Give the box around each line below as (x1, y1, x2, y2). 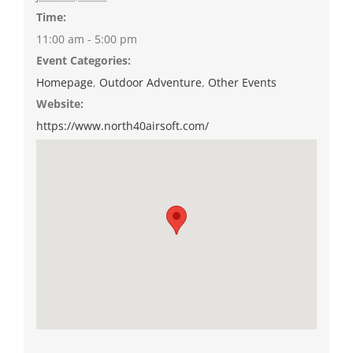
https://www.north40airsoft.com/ (35, 118, 209, 134)
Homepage (35, 75, 93, 91)
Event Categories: (35, 53, 131, 69)
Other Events (207, 75, 277, 91)
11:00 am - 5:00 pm (35, 32, 137, 47)
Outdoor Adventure (98, 75, 202, 91)
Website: (35, 96, 84, 112)
